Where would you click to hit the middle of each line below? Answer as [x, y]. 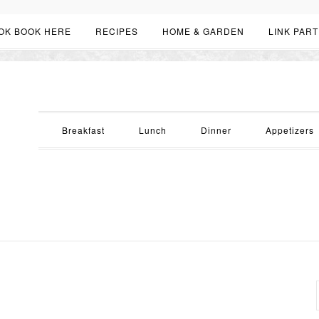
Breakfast [83, 130]
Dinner [216, 130]
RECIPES [117, 31]
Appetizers [289, 130]
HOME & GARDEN [203, 31]
